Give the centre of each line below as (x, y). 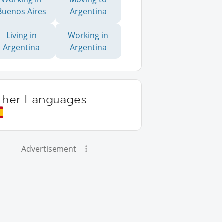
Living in (21, 35)
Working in (88, 35)
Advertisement (49, 149)
